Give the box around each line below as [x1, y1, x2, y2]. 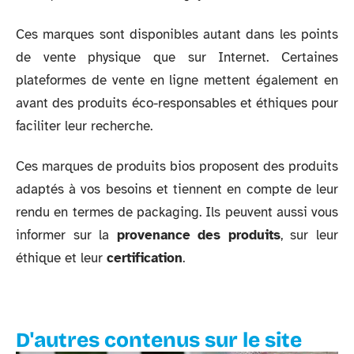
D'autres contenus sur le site [16, 328, 302, 352]
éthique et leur [16, 250, 107, 266]
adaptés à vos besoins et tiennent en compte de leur [16, 181, 338, 198]
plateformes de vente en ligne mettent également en [16, 71, 338, 88]
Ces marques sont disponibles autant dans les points [16, 25, 338, 43]
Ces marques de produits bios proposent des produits [16, 158, 338, 175]
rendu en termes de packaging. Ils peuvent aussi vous [16, 204, 338, 220]
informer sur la [16, 227, 117, 243]
